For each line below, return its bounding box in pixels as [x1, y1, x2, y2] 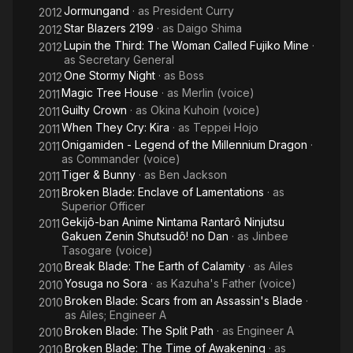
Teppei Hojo [193, 121, 258, 134]
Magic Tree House [61, 86, 158, 99]
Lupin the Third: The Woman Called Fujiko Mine [64, 39, 309, 52]
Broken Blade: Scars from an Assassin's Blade [65, 294, 303, 307]
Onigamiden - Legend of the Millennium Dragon [61, 138, 307, 151]
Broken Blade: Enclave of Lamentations [61, 185, 264, 199]
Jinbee [252, 229, 288, 243]
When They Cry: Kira [61, 121, 169, 134]
